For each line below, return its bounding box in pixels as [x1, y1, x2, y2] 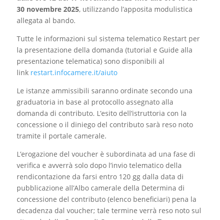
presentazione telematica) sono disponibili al [16, 56, 165, 66]
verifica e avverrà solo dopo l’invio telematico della [16, 161, 182, 170]
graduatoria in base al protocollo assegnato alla [16, 97, 173, 107]
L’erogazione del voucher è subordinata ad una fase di [16, 149, 195, 159]
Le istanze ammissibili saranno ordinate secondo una [16, 86, 192, 96]
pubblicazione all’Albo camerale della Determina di [16, 183, 185, 193]
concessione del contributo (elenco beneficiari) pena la [16, 194, 196, 204]
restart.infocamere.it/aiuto [30, 68, 117, 78]
